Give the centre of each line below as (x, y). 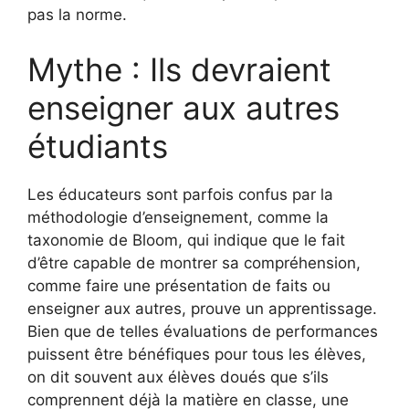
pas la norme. (77, 15)
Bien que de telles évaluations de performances (203, 331)
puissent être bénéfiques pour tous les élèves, (197, 354)
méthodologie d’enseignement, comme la (178, 217)
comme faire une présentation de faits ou (179, 285)
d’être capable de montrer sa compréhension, (194, 262)
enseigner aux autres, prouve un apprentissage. (202, 308)
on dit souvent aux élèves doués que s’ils (178, 377)
